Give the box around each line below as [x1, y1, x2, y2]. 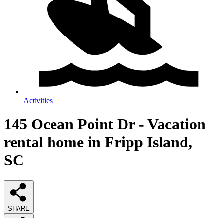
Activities [23, 96, 53, 105]
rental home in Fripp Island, [4, 133, 192, 151]
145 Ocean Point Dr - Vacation [4, 115, 206, 133]
